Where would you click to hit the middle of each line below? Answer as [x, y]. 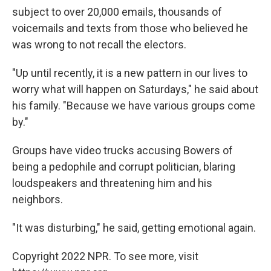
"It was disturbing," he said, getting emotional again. [134, 227]
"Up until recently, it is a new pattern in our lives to [130, 73]
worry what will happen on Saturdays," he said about [135, 89]
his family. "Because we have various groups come [134, 105]
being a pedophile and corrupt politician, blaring [124, 166]
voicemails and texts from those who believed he [130, 28]
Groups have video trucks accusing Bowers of [122, 150]
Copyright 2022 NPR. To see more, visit [105, 256]
